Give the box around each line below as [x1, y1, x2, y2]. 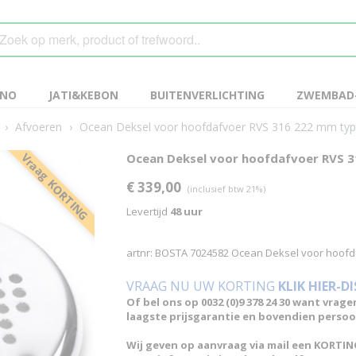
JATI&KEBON [48, 87, 118, 103]
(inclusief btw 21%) [188, 183, 265, 195]
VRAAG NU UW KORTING [126, 277, 278, 295]
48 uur [170, 204, 203, 219]
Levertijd [126, 204, 170, 219]
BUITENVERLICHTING [150, 87, 265, 103]
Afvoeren [15, 119, 62, 134]
